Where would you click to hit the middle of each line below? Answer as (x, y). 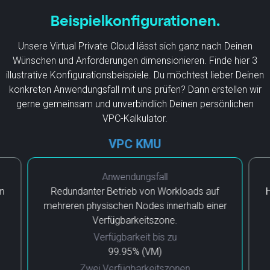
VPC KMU (135, 144)
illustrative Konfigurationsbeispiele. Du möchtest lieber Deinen (135, 75)
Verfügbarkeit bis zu (135, 237)
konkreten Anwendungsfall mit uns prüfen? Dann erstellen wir (135, 89)
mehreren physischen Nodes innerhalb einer (135, 206)
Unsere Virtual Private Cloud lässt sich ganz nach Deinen (135, 46)
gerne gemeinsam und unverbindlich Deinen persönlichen (135, 104)
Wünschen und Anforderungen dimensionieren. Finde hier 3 (135, 60)
